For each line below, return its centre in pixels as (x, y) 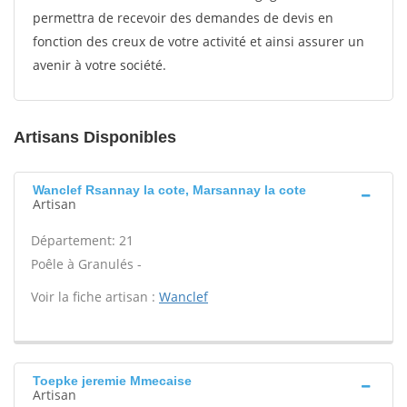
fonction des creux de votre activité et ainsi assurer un (199, 41)
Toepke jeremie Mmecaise (112, 381)
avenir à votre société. (99, 65)
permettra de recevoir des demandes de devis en (183, 18)
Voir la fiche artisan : (95, 297)
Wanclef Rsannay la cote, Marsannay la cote (169, 190)
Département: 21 (82, 240)
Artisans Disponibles (95, 137)
